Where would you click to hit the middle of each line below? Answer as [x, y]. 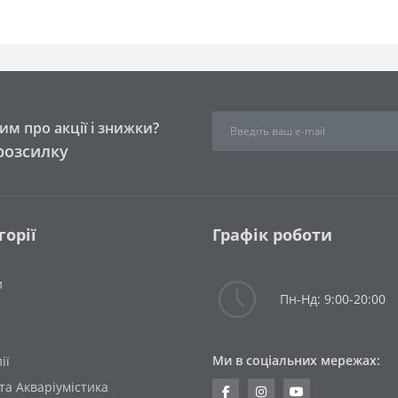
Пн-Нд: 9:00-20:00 [333, 299]
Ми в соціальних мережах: [296, 360]
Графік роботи [272, 234]
